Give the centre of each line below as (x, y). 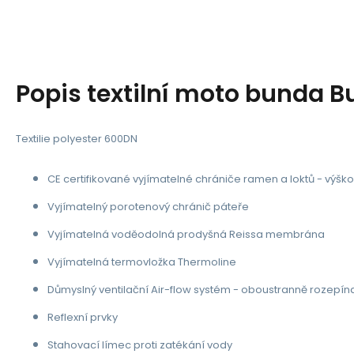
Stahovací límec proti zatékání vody (140, 345)
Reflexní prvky (83, 317)
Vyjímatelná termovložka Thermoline (142, 262)
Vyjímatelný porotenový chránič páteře (148, 206)
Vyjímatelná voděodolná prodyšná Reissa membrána (186, 234)
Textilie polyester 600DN (77, 138)
